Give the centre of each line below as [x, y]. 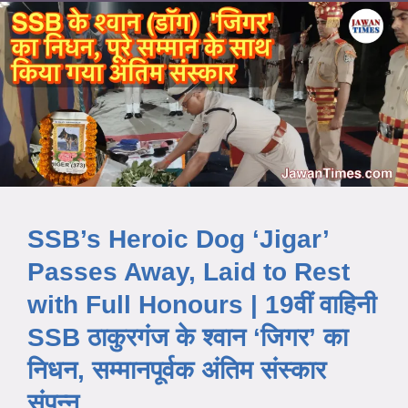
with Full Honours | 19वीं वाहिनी [202, 304]
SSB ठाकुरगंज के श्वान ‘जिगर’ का [188, 337]
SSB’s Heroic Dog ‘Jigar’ [178, 239]
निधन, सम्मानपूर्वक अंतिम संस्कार [177, 370]
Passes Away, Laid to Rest [189, 271]
